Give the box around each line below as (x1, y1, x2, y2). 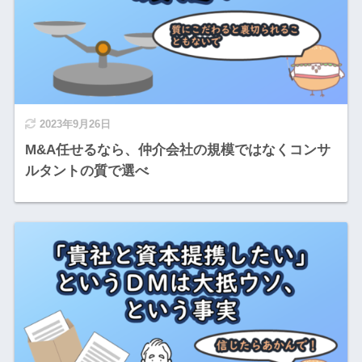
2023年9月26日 (39, 117, 111, 130)
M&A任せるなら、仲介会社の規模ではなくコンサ (24, 141, 330, 158)
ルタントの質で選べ (24, 162, 149, 179)
